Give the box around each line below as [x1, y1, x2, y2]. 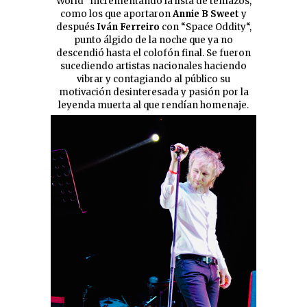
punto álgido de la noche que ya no [74, 34, 233, 46]
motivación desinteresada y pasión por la [58, 86, 249, 98]
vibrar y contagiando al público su [77, 73, 230, 85]
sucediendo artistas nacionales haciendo [60, 60, 247, 72]
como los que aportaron [60, 8, 173, 20]
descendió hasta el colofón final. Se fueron [56, 47, 251, 59]
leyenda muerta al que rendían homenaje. [58, 99, 249, 111]
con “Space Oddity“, [159, 21, 251, 33]
